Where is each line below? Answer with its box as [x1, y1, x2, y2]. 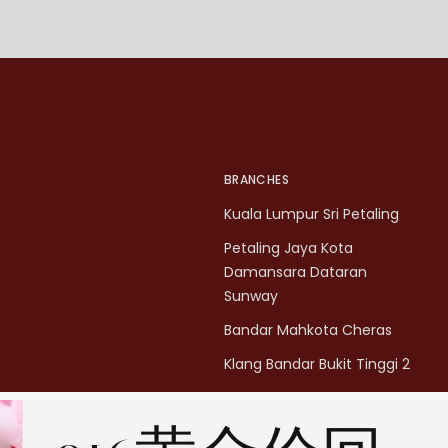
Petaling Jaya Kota [224, 238, 353, 259]
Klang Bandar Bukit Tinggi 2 [224, 354, 410, 375]
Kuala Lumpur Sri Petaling [224, 204, 399, 225]
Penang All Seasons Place [224, 422, 400, 443]
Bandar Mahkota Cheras [224, 320, 392, 341]
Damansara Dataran [224, 262, 367, 283]
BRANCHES [224, 171, 289, 189]
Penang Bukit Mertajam [224, 388, 386, 409]
